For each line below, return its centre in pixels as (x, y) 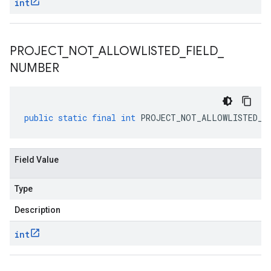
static (73, 118)
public (39, 118)
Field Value (37, 160)
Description (38, 210)
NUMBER (34, 68)
